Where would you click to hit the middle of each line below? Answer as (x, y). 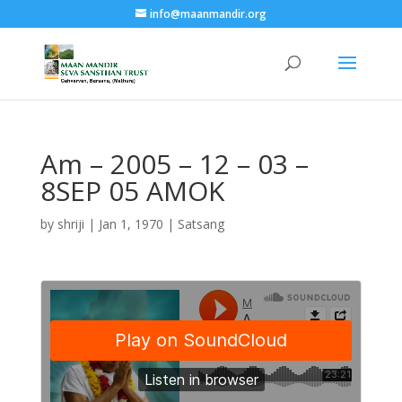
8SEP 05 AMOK (132, 191)
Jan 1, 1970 (131, 224)
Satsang (201, 224)
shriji (70, 224)
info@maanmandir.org (208, 14)
